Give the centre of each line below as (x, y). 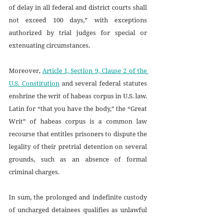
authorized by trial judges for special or (78, 32)
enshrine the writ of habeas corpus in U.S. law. (78, 96)
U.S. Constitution (34, 83)
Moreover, (26, 70)
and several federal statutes (103, 83)
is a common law (118, 121)
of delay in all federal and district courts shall (78, 7)
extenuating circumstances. (50, 45)
